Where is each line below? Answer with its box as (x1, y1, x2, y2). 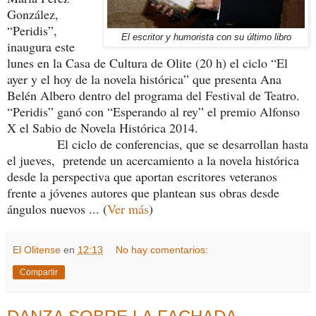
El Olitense (13, 244, 61, 256)
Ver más (107, 200, 149, 218)
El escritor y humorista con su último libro (121, 32, 291, 43)
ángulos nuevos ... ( (7, 200, 107, 218)
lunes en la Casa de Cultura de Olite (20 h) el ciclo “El (7, 54, 288, 72)
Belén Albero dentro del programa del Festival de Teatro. (7, 87, 300, 104)
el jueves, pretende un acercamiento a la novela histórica (7, 152, 299, 169)
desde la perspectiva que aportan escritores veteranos (7, 168, 277, 186)
